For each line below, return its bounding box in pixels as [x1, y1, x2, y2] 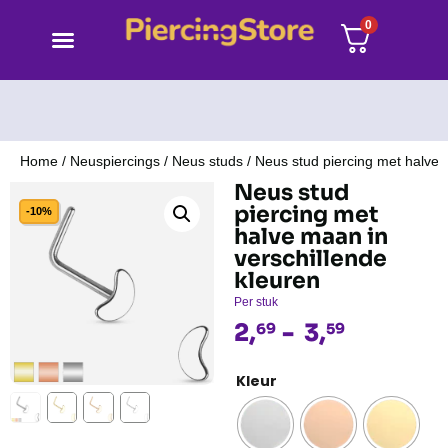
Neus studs [172, 153, 243, 169]
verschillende [234, 245, 387, 272]
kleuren [234, 267, 320, 294]
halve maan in [234, 223, 388, 250]
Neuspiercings [70, 153, 160, 169]
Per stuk [234, 295, 278, 309]
